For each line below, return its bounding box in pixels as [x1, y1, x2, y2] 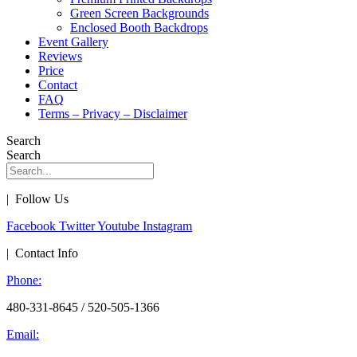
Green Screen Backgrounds [70, 6, 209, 21]
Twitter [59, 219, 95, 233]
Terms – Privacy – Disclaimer [38, 107, 187, 121]
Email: [6, 328, 39, 342]
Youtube [97, 219, 139, 233]
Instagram [143, 219, 192, 233]
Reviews [38, 49, 82, 64]
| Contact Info [6, 246, 78, 261]
